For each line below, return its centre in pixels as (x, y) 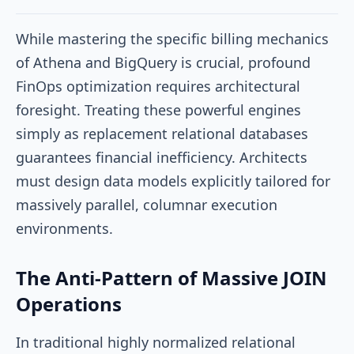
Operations (69, 303)
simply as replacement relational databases (162, 133)
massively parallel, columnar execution (147, 204)
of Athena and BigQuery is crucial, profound (163, 62)
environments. (64, 228)
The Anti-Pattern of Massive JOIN (171, 277)
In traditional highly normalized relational (156, 342)
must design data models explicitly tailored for (173, 181)
